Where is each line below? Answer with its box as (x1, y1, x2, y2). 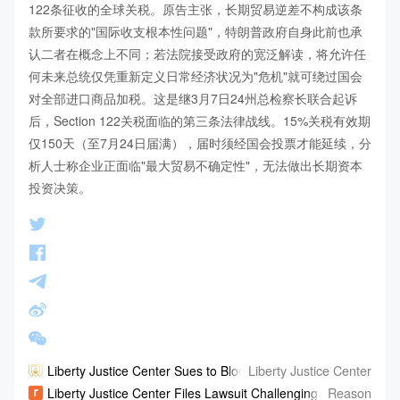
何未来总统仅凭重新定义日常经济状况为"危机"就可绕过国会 (29, 66, 362, 85)
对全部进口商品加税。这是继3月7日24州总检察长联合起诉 (29, 88, 357, 107)
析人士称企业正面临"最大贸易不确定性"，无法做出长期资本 (29, 155, 362, 174)
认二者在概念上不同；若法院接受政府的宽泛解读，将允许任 (29, 44, 366, 62)
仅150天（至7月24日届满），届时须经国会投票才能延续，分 (29, 133, 371, 152)
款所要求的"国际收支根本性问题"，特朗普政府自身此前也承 (29, 21, 362, 40)
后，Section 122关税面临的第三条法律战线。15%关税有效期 (29, 111, 371, 129)
